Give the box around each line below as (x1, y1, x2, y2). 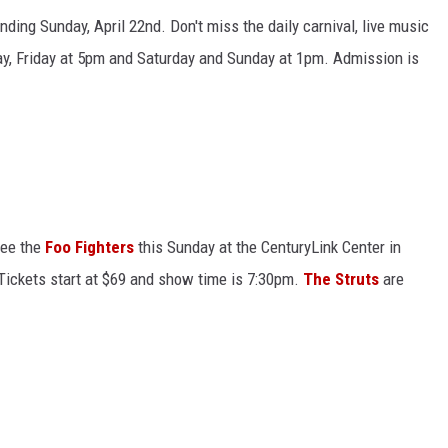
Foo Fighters (45, 237, 134, 257)
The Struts (303, 269, 379, 289)
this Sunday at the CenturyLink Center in (134, 237, 401, 257)
